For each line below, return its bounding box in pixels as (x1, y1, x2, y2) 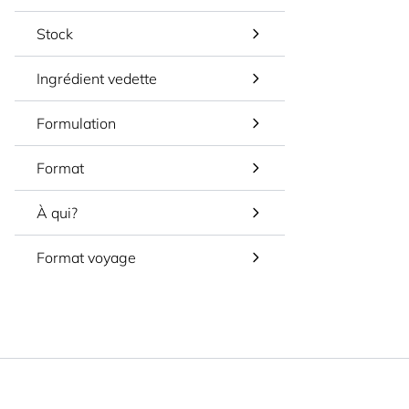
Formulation (37, 114, 116, 132)
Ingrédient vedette (37, 69, 157, 88)
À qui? (37, 204, 78, 222)
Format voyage (37, 248, 136, 267)
